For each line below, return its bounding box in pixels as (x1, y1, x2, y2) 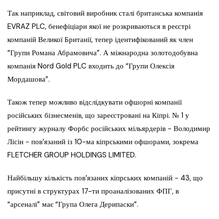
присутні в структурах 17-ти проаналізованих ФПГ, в (7, 186, 179, 197)
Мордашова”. (7, 74, 50, 85)
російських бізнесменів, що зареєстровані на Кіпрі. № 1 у (7, 110, 189, 121)
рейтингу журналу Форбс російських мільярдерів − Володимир (7, 124, 210, 134)
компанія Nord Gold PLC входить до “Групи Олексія (7, 61, 175, 71)
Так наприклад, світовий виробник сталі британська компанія (7, 8, 203, 19)
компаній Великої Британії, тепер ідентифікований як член (7, 35, 193, 45)
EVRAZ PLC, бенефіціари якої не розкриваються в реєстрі (7, 22, 191, 32)
